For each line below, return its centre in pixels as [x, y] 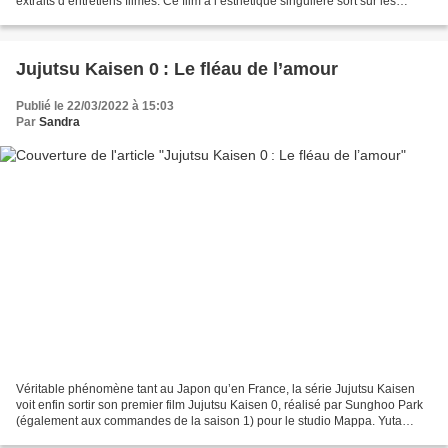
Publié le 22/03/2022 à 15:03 [95, 105]
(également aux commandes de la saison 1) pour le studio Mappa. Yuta [209, 421]
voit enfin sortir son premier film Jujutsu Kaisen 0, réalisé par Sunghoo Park [219, 405]
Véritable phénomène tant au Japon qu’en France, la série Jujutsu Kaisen [215, 389]
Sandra [59, 121]
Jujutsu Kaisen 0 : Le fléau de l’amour [177, 68]
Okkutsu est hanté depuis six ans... [109, 437]
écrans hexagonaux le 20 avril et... [109, 16]
